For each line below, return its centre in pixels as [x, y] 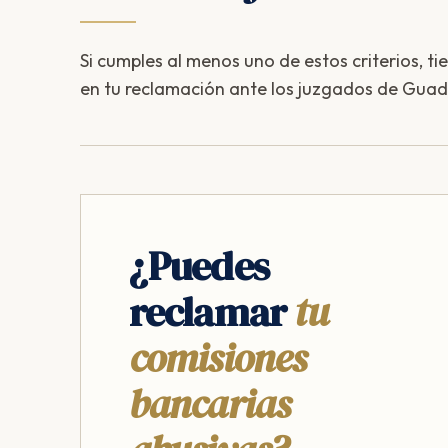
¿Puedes [199, 265]
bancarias [210, 403]
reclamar [212, 311]
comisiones [218, 357]
